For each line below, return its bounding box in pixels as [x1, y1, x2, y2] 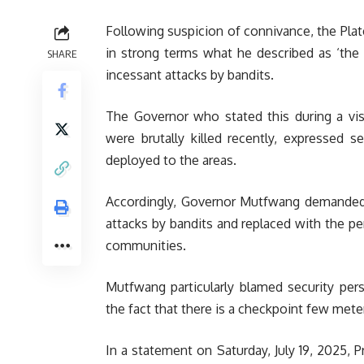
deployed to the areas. [106, 152, 236, 168]
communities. [106, 237, 186, 253]
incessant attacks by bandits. [106, 67, 274, 83]
